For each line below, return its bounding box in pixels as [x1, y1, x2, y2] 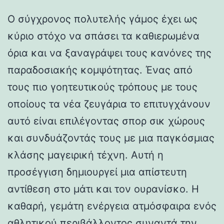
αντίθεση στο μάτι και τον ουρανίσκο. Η [7, 182, 199, 195]
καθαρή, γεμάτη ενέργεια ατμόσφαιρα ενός [7, 199, 216, 212]
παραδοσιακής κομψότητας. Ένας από [7, 63, 192, 76]
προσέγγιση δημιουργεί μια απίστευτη [7, 165, 187, 178]
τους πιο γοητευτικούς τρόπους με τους [7, 80, 197, 93]
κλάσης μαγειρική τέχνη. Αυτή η [7, 148, 163, 161]
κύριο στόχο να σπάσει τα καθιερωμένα [7, 29, 199, 42]
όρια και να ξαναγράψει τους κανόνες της [7, 46, 211, 59]
